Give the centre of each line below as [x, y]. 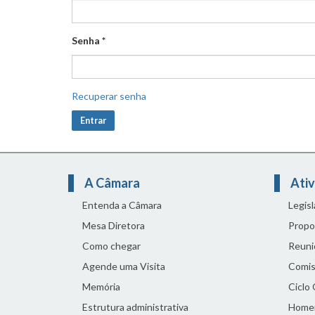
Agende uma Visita [124, 266]
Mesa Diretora [114, 225]
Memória [101, 287]
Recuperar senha [109, 96]
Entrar [93, 121]
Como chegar [111, 246]
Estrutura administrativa [135, 307]
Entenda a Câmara [122, 205]
